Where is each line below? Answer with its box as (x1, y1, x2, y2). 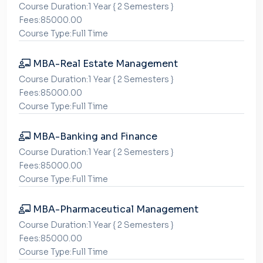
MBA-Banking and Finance (31, 130, 157, 143)
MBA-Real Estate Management (31, 58, 178, 70)
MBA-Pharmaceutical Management (31, 203, 198, 215)
